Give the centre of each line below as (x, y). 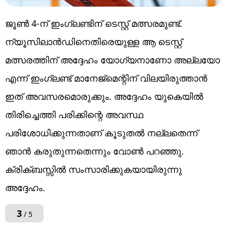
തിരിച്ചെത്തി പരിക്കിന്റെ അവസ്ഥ (74, 115)
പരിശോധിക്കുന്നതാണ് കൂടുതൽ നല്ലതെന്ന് (101, 133)
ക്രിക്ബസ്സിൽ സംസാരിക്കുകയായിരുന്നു (93, 169)
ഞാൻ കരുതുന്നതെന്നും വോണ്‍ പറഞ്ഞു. (94, 151)
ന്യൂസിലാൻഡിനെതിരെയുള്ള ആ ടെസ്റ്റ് (93, 42)
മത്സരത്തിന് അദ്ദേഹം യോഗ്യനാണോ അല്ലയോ (112, 60)
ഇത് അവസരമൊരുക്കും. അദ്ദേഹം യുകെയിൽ (104, 97)
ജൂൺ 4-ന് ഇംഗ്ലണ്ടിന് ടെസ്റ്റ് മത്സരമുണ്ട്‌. (94, 24)
